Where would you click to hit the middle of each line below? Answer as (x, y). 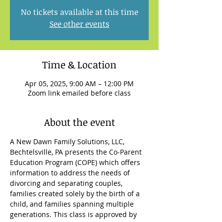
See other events (79, 24)
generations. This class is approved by (74, 214)
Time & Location (79, 64)
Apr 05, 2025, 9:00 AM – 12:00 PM (79, 83)
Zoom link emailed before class (79, 93)
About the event (79, 122)
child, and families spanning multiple (73, 204)
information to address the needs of (71, 173)
